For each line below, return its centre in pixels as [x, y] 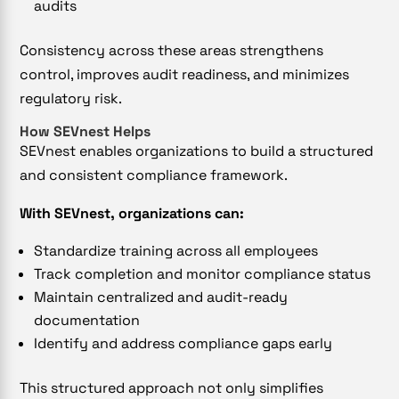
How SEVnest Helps [85, 131]
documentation [87, 320]
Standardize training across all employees [176, 250]
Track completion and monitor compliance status [203, 273]
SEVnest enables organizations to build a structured [197, 151]
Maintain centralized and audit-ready [161, 297]
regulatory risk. [71, 98]
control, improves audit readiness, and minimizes [185, 74]
